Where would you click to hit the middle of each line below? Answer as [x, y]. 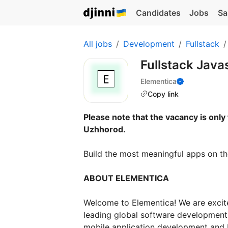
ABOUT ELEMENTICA [126, 178]
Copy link [163, 94]
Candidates [158, 13]
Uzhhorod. [105, 129]
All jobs [98, 44]
